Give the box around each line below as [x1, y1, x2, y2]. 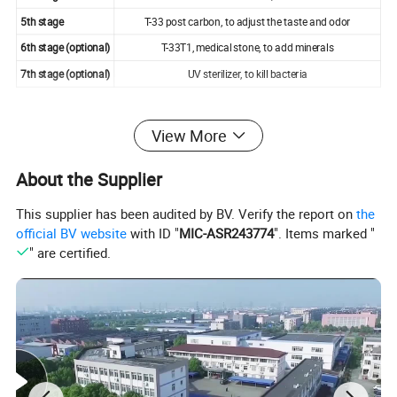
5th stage [20, 13, 64, 28]
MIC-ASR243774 [179, 223, 275, 242]
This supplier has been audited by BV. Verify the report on [16, 204, 357, 222]
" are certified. [28, 243, 111, 261]
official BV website [16, 223, 128, 242]
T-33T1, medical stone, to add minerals [160, 40, 334, 55]
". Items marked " [274, 223, 376, 242]
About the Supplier [16, 167, 163, 192]
